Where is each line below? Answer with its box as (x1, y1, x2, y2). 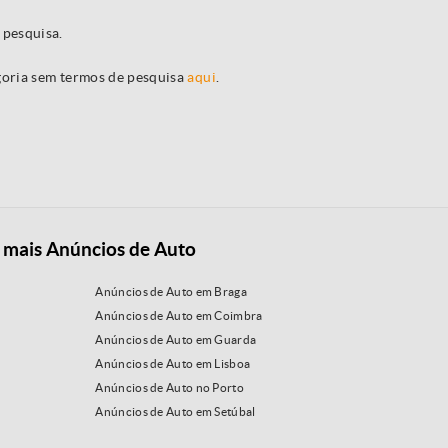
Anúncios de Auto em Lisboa (95, 357, 251, 371)
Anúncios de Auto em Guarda (95, 333, 257, 347)
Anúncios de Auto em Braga (95, 285, 247, 299)
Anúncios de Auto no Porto (95, 381, 244, 395)
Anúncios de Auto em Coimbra (95, 309, 263, 323)
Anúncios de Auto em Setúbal (95, 405, 256, 419)
